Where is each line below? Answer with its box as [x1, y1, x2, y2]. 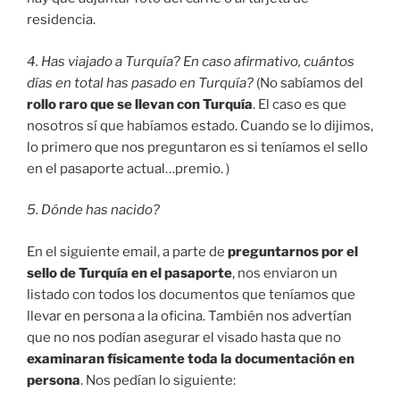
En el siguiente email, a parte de [27, 243, 228, 260]
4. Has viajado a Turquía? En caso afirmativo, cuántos [27, 53, 354, 70]
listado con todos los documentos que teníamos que [27, 286, 355, 303]
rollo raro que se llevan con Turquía [27, 96, 253, 112]
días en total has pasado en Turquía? [27, 74, 254, 91]
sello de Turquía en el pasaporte [27, 264, 232, 281]
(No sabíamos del [254, 74, 363, 91]
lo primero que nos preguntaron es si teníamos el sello [27, 138, 368, 155]
